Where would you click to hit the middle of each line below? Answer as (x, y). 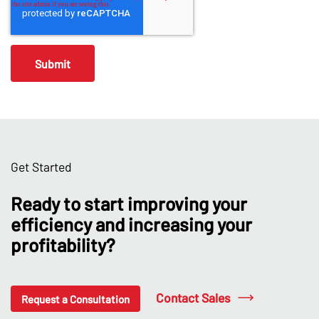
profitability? (63, 244)
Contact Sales (193, 297)
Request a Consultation (75, 299)
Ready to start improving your (129, 203)
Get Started (41, 166)
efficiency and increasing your (131, 224)
